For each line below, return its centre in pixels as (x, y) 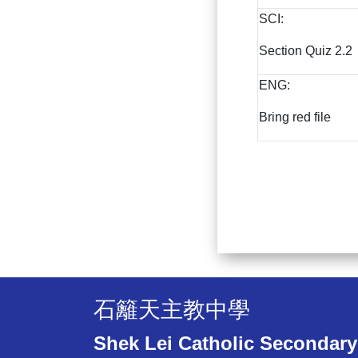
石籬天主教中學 (172, 310)
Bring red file (295, 117)
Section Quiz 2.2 (306, 51)
